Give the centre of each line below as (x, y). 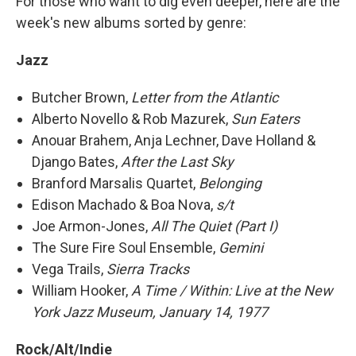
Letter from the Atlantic (205, 97)
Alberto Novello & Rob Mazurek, (132, 119)
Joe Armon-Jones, (91, 226)
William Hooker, (81, 290)
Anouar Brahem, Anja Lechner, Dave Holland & (174, 140)
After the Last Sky (177, 162)
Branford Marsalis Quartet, (115, 183)
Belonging (230, 183)
